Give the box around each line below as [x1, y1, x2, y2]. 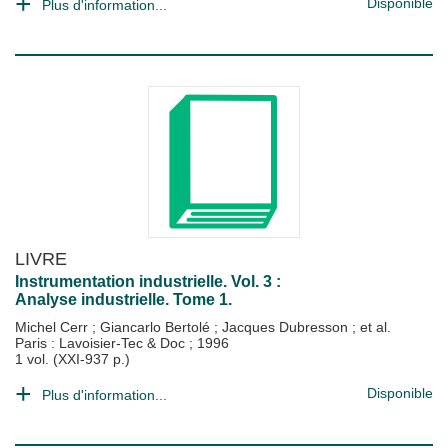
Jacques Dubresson [222, 319, 352, 335]
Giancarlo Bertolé [100, 319, 214, 335]
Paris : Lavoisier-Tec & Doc [15, 335, 189, 351]
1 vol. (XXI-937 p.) [15, 351, 130, 367]
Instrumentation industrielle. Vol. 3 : [15, 273, 281, 290]
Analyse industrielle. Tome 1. [15, 291, 232, 308]
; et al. [352, 319, 391, 335]
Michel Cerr [15, 319, 92, 335]
